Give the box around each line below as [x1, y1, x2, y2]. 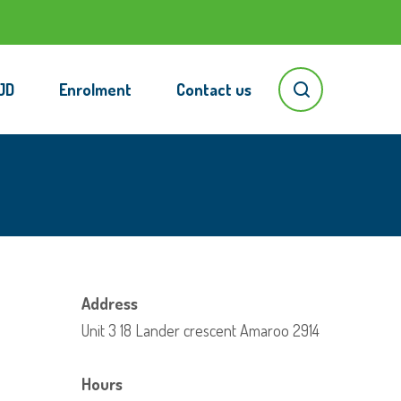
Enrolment [59, 80, 132, 99]
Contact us [176, 80, 252, 99]
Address [81, 294, 138, 313]
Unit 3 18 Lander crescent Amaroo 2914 [81, 320, 320, 340]
